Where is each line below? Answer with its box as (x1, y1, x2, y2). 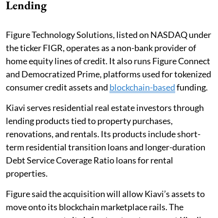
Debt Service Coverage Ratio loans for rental (6, 154, 173, 165)
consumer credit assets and (6, 81, 109, 92)
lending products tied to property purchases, (6, 115, 173, 126)
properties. (6, 167, 48, 179)
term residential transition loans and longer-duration (6, 141, 205, 152)
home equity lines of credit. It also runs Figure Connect (6, 55, 210, 66)
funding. (175, 81, 208, 92)
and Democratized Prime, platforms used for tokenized (6, 68, 211, 79)
